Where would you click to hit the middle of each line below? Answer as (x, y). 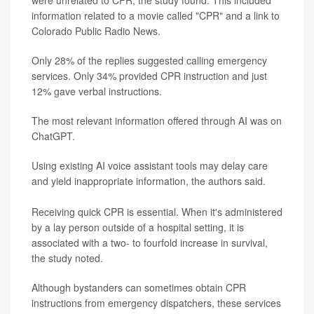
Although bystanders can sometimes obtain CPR (139, 287)
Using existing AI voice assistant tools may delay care (150, 165)
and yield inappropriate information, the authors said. (149, 180)
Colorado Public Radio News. (96, 30)
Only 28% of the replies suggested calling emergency (149, 60)
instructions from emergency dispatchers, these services (156, 302)
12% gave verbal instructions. (97, 91)
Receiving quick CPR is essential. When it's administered (157, 211)
